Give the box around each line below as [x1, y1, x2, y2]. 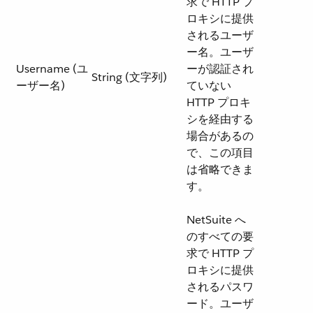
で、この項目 [187, 145, 254, 160]
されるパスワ [187, 279, 254, 294]
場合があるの [187, 129, 254, 143]
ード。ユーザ [187, 296, 254, 311]
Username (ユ [16, 61, 88, 76]
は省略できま [187, 162, 254, 177]
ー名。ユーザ [187, 45, 254, 59]
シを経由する [187, 112, 254, 126]
